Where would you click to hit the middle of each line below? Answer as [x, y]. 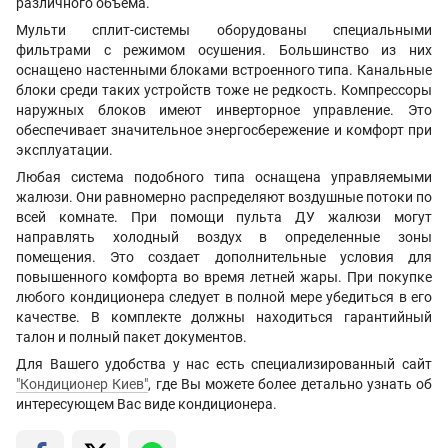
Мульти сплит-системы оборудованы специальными [224, 29]
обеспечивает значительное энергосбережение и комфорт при [224, 129]
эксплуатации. [64, 149]
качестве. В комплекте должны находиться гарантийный [224, 316]
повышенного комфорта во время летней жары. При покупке [224, 276]
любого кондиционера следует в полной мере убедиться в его [224, 296]
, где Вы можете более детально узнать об [290, 383]
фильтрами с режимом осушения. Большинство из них [224, 49]
